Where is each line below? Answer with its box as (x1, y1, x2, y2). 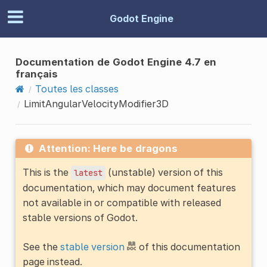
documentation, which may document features (22, 181, 236, 194)
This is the (22, 166, 71, 178)
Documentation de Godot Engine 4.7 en (15, 55, 216, 68)
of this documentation (136, 240, 240, 253)
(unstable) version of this (105, 166, 223, 178)
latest (73, 167, 103, 178)
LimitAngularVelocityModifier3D (23, 97, 169, 110)
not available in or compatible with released (22, 196, 221, 209)
